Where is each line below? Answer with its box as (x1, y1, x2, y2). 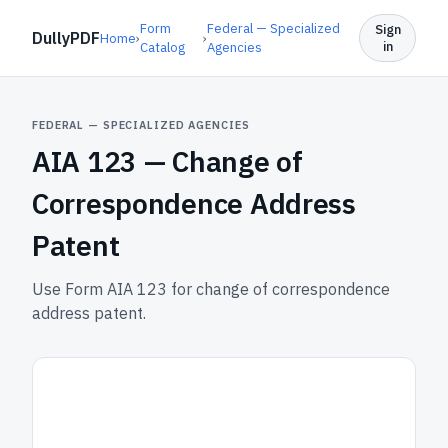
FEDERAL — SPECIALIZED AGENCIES (32, 118, 250, 132)
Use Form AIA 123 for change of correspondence (32, 279, 390, 299)
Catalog (140, 39, 185, 56)
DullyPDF (32, 28, 100, 48)
